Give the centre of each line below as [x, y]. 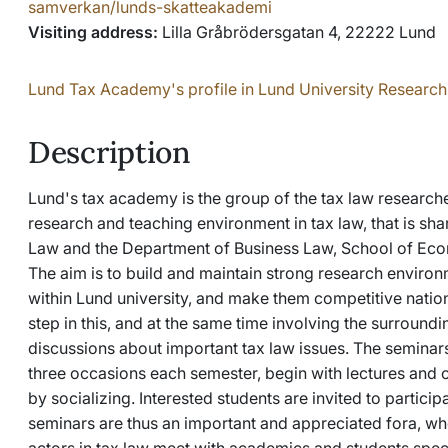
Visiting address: [95, 31]
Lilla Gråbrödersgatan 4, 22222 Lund [299, 31]
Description [109, 151]
